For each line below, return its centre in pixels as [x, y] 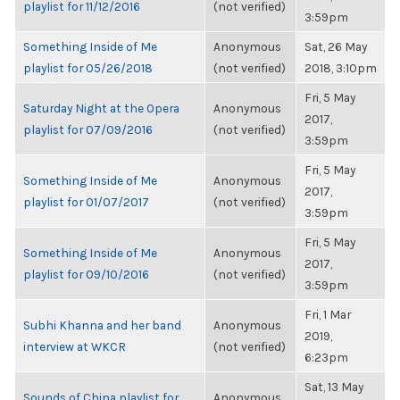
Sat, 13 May [334, 387]
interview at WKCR [75, 346]
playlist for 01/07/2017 [86, 202]
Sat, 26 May [336, 46]
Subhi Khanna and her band [102, 325]
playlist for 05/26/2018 [88, 68]
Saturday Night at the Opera [101, 108]
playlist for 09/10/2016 [86, 274]
